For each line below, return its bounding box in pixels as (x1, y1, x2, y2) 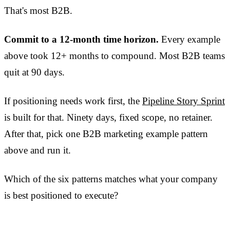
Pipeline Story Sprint (142, 95, 225, 107)
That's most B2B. (4, 5, 72, 16)
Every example (159, 34, 220, 45)
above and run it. (4, 145, 71, 156)
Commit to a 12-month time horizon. (4, 34, 159, 45)
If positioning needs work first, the (4, 95, 142, 107)
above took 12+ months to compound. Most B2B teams (4, 50, 225, 62)
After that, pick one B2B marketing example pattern (4, 128, 208, 140)
